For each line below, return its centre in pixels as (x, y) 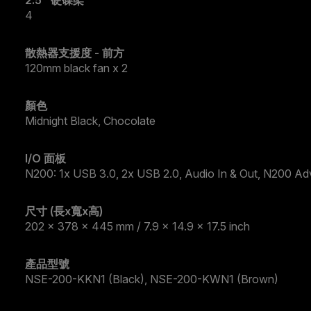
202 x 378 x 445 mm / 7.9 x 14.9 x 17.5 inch (137, 227)
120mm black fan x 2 (76, 68)
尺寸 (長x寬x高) (64, 211)
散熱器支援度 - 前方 (75, 53)
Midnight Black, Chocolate (90, 121)
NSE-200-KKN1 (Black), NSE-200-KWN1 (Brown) (152, 279)
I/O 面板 (45, 159)
